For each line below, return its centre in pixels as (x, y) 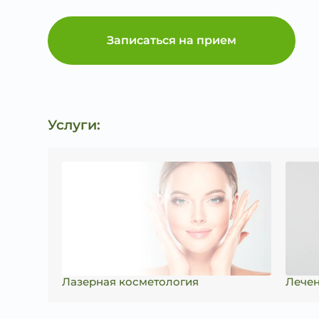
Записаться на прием (172, 40)
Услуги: (74, 125)
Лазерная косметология (131, 282)
